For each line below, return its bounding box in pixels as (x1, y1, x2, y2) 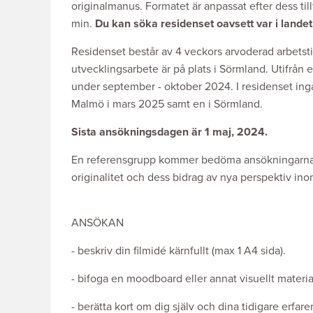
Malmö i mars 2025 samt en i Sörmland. (71, 97, 263, 112)
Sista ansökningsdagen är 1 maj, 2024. (71, 125, 268, 140)
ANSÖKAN (71, 216, 124, 231)
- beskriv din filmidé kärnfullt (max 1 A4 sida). (71, 244, 286, 259)
